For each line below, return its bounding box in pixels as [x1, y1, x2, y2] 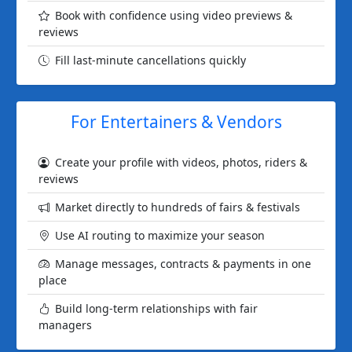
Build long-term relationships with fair [55, 301, 258, 317]
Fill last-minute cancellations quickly [55, 53, 246, 68]
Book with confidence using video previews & [55, 8, 292, 24]
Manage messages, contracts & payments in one [55, 256, 311, 272]
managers [38, 317, 92, 333]
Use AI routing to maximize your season [55, 228, 265, 244]
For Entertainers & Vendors [70, 111, 282, 134]
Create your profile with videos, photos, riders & [55, 155, 307, 170]
